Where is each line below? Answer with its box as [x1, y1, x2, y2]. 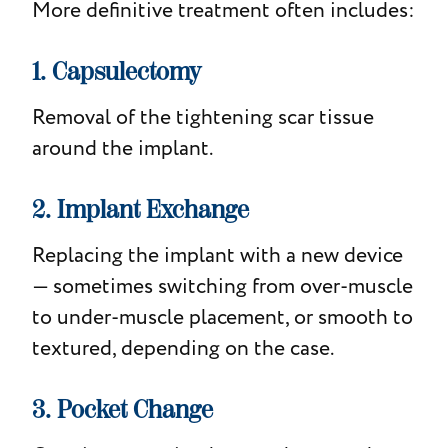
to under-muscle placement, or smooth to [31, 302, 413, 332]
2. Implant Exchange [31, 194, 249, 225]
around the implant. [31, 133, 213, 163]
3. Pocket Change [31, 394, 213, 425]
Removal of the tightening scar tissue [31, 102, 374, 132]
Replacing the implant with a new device [31, 240, 403, 270]
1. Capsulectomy [31, 56, 201, 87]
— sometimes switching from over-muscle [31, 271, 413, 301]
